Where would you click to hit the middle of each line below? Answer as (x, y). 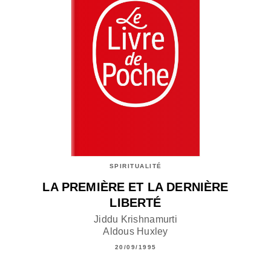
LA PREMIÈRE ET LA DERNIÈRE (135, 187)
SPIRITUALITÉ (135, 166)
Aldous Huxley (135, 232)
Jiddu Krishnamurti (135, 220)
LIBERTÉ (135, 203)
